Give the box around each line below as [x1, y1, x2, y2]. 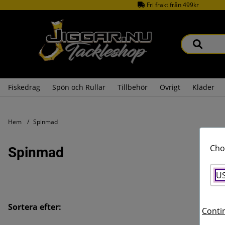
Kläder [192, 82, 214, 92]
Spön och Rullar [52, 82, 105, 92]
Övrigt [160, 82, 180, 92]
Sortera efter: [8, 201, 61, 212]
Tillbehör [118, 82, 148, 92]
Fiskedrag [8, 82, 40, 92]
